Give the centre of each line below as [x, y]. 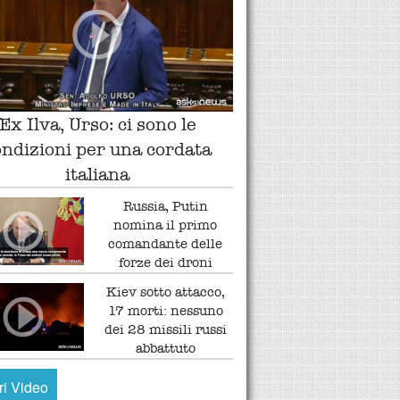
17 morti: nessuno [165, 310]
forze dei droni [165, 262]
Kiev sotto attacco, [165, 292]
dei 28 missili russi [165, 329]
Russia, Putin [165, 206]
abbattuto [165, 348]
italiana [98, 174]
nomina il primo [166, 225]
